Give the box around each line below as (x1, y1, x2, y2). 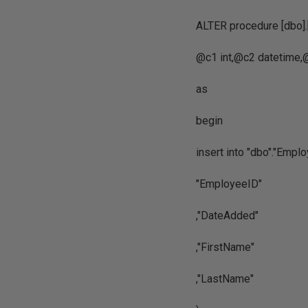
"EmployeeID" (196, 177, 263, 190)
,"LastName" (196, 272, 254, 285)
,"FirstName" (196, 241, 255, 254)
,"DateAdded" (196, 209, 259, 222)
